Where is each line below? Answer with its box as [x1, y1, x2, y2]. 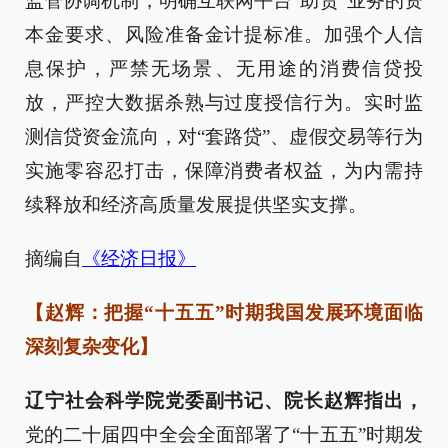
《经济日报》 [82, 248, 196, 270]
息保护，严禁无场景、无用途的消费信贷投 [25, 58, 423, 80]
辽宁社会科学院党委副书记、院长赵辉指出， [25, 390, 423, 412]
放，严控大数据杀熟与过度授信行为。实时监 [25, 92, 423, 114]
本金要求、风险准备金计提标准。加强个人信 [25, 24, 423, 46]
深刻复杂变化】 [25, 336, 158, 358]
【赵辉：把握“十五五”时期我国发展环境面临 [25, 302, 423, 324]
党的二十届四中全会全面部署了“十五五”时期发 [25, 424, 423, 446]
